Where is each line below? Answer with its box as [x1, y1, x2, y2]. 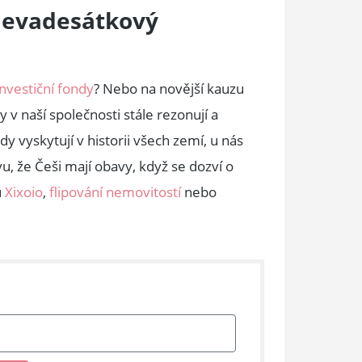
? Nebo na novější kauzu [94, 79, 244, 99]
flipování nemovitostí [49, 183, 181, 202]
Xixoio [5, 183, 43, 202]
